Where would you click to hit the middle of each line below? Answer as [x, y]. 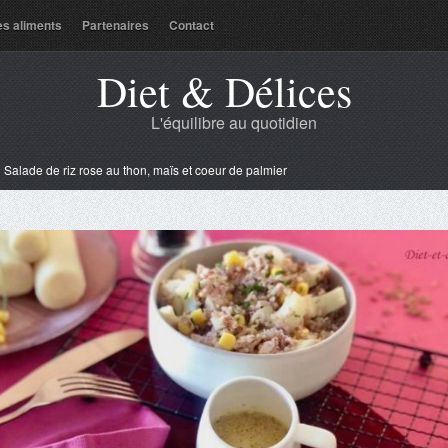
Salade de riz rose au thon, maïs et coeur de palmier [145, 169]
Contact [191, 25]
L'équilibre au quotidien [234, 122]
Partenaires [115, 25]
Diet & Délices [224, 91]
